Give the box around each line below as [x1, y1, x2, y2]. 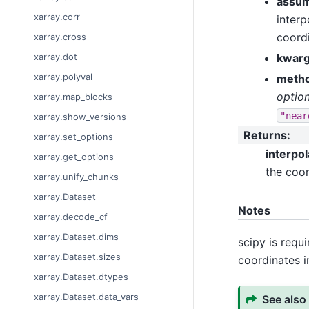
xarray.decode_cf [34, 211, 108, 223]
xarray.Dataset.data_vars [34, 291, 139, 303]
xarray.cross [34, 31, 86, 43]
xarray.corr [34, 11, 80, 23]
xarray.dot [34, 51, 77, 63]
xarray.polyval [34, 71, 92, 83]
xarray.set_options [34, 131, 113, 143]
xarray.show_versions [34, 111, 126, 123]
